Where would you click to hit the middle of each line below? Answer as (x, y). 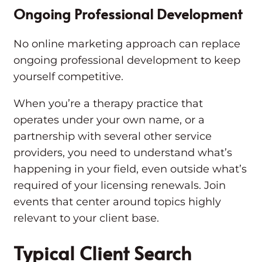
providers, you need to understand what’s (123, 153)
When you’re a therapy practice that (108, 104)
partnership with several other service (113, 137)
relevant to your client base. (88, 218)
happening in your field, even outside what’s (130, 169)
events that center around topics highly (117, 202)
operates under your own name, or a (109, 120)
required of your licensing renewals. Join (120, 186)
